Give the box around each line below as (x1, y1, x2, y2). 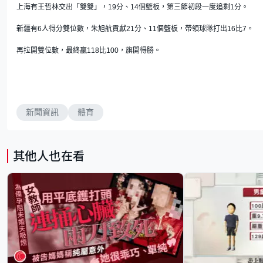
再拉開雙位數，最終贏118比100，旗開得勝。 (16, 46, 161, 55)
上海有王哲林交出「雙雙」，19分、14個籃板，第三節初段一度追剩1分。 (16, 3, 248, 12)
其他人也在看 (13, 150, 85, 163)
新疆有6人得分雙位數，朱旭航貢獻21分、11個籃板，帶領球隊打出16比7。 (16, 25, 254, 33)
